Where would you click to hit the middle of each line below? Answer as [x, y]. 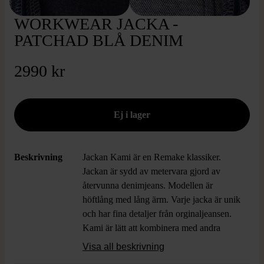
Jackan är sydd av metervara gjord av [151, 171]
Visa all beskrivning [123, 247]
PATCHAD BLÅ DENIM [99, 40]
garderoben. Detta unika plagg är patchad [159, 256]
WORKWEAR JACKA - [96, 24]
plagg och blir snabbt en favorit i [143, 242]
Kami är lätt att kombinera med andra [151, 228]
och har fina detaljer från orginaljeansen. [157, 214]
